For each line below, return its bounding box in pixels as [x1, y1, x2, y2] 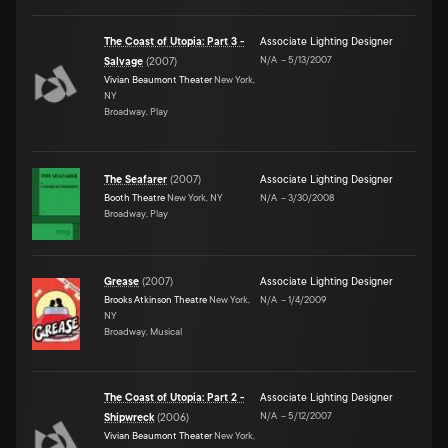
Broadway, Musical [104, 325, 182, 337]
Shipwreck [104, 411, 154, 424]
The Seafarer [104, 173, 167, 186]
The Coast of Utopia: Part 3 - [104, 35, 244, 48]
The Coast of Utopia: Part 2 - [104, 391, 244, 404]
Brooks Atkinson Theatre [104, 293, 207, 305]
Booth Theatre [104, 191, 165, 203]
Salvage [104, 55, 143, 68]
